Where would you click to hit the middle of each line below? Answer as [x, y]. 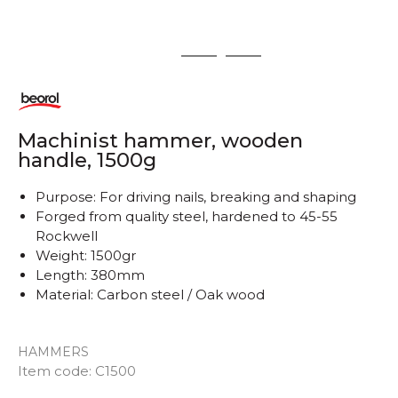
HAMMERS [53, 352]
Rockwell [67, 236]
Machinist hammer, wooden [160, 140]
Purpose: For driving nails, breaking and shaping [196, 197]
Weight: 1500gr [86, 255]
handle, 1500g [87, 160]
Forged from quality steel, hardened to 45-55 [187, 216]
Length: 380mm [90, 275]
